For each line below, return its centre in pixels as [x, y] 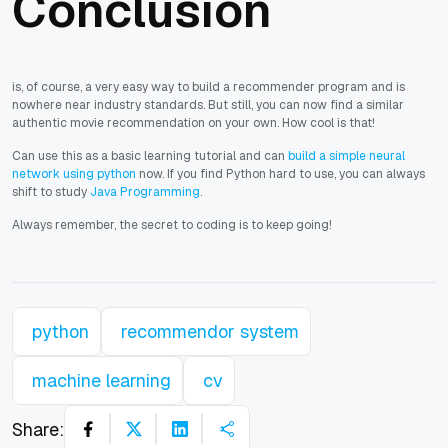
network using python [74, 174]
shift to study [51, 192]
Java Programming [145, 192]
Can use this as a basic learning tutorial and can [150, 156]
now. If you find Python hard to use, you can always [280, 174]
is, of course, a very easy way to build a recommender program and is [208, 87]
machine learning [101, 381]
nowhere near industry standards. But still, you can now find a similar [208, 105]
